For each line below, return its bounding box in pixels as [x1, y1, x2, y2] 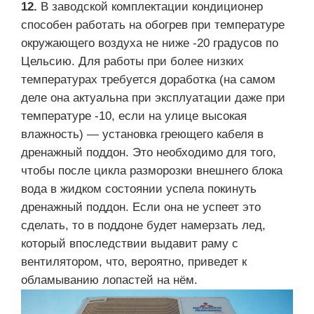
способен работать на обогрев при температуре [21, 18, 285, 32]
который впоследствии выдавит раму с [21, 236, 238, 250]
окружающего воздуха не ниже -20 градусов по [21, 36, 278, 50]
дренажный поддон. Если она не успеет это [21, 200, 261, 214]
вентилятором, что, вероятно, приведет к [21, 254, 247, 268]
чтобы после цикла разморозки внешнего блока [21, 163, 282, 177]
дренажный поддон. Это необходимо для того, [21, 145, 276, 159]
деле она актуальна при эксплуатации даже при [21, 90, 285, 104]
